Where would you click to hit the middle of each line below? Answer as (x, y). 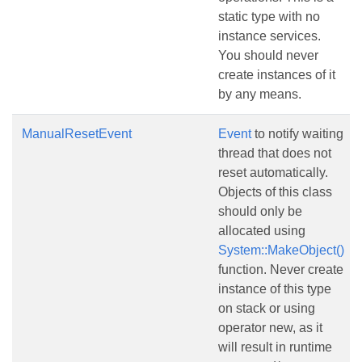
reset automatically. (273, 173)
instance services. (269, 36)
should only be (260, 211)
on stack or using (267, 308)
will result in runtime (275, 347)
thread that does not (275, 153)
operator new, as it (270, 328)
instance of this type (275, 289)
